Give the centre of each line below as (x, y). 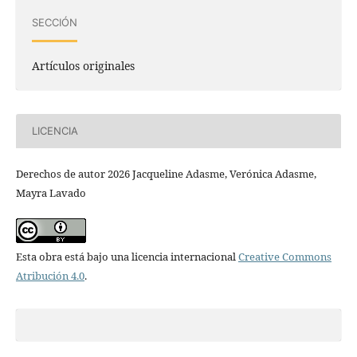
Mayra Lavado (51, 192)
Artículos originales (83, 65)
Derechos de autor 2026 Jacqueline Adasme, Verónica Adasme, (166, 173)
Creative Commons (284, 256)
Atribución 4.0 (50, 275)
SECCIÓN (54, 22)
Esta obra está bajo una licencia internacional (127, 256)
